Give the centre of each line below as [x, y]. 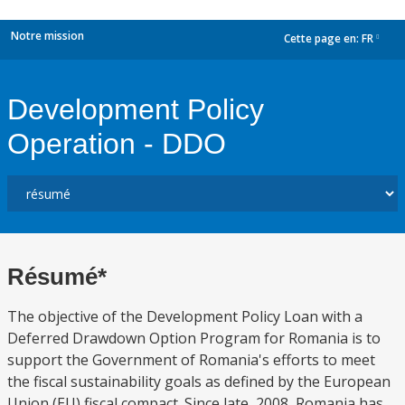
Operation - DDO [117, 144]
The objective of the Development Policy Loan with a [185, 316]
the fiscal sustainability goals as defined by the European [199, 381]
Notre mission [47, 36]
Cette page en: [323, 39]
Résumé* [57, 277]
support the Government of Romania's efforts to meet [191, 360]
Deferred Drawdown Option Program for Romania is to [194, 338]
